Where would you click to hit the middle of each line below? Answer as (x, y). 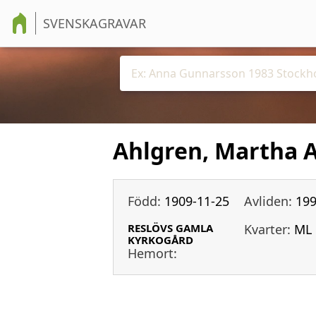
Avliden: (268, 201)
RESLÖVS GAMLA (170, 227)
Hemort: (152, 253)
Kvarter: (268, 229)
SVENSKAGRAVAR (95, 23)
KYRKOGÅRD (160, 239)
